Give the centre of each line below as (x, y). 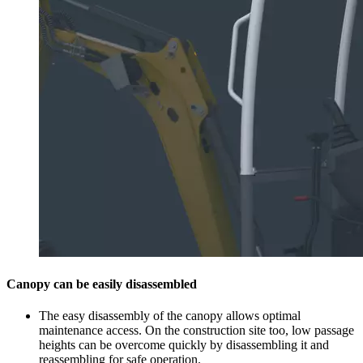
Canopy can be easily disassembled (102, 284)
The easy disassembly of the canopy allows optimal (170, 316)
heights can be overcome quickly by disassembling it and (184, 345)
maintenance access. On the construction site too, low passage (196, 331)
